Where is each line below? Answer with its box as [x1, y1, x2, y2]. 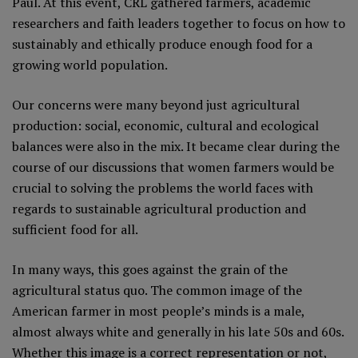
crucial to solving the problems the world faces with [12, 178, 313, 197]
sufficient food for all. [12, 220, 138, 238]
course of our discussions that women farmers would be [12, 157, 334, 176]
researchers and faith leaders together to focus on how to [12, 14, 345, 32]
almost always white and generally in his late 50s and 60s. [12, 322, 344, 340]
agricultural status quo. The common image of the [12, 280, 302, 299]
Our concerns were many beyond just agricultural [12, 95, 300, 113]
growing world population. [12, 55, 168, 74]
